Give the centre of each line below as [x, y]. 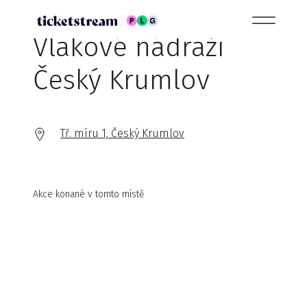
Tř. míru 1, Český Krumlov [122, 133]
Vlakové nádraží [129, 47]
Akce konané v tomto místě [89, 194]
